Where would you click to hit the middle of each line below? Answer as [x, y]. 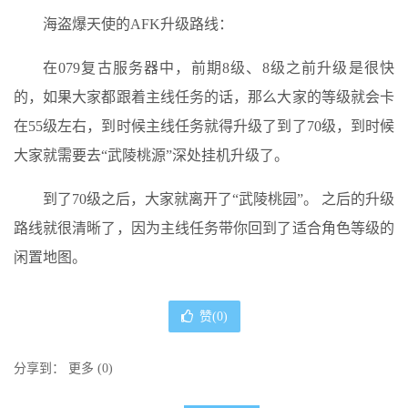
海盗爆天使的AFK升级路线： [138, 24]
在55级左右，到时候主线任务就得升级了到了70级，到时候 [204, 126]
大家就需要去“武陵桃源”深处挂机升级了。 [151, 155]
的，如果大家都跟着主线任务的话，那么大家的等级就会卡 [204, 97]
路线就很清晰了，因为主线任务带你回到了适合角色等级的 [204, 228]
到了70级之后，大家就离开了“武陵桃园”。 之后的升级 [219, 199]
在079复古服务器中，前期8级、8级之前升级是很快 [219, 67]
